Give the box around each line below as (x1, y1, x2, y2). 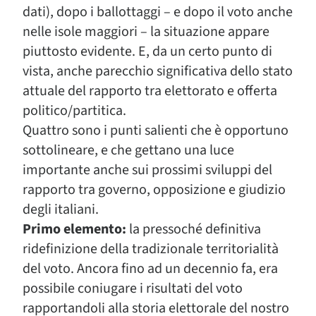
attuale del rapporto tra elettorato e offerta (23, 81, 277, 101)
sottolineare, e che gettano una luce (23, 140, 234, 160)
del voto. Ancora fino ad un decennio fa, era (23, 259, 278, 279)
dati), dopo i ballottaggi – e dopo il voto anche (23, 2, 293, 22)
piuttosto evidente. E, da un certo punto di (23, 42, 272, 61)
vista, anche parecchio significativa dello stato (23, 61, 293, 81)
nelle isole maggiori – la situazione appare (23, 22, 269, 42)
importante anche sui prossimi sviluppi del (23, 160, 272, 180)
